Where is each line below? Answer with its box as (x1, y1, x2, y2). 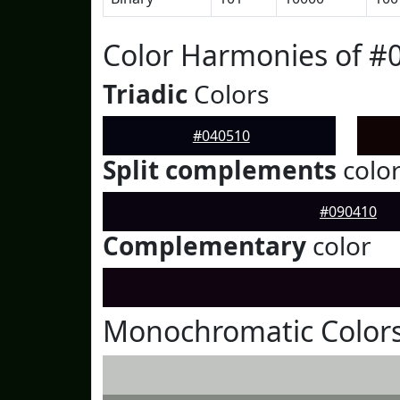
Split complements (103, 153, 337, 187)
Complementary (103, 229, 306, 262)
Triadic (103, 77, 187, 111)
